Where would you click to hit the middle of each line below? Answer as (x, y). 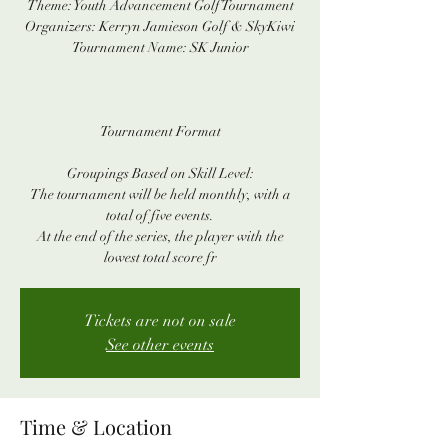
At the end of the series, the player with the (160, 237)
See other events (160, 345)
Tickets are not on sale (160, 321)
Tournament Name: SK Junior (160, 48)
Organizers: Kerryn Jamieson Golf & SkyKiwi (160, 27)
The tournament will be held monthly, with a (160, 195)
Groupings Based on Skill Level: (160, 174)
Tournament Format (160, 132)
